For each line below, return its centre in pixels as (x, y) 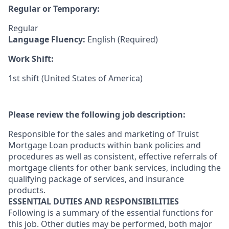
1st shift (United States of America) (75, 78)
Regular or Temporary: (54, 9)
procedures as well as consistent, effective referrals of (113, 156)
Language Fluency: (48, 39)
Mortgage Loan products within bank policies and (105, 145)
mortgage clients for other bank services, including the (114, 168)
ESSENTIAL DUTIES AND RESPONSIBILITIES (94, 201)
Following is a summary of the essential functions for (111, 213)
